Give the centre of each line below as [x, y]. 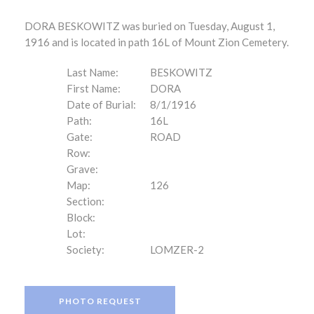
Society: [86, 250]
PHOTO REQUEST [100, 301]
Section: [86, 201]
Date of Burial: [101, 104]
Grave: [82, 169]
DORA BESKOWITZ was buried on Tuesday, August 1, [150, 26]
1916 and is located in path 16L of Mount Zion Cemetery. [157, 42]
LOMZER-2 [177, 250]
